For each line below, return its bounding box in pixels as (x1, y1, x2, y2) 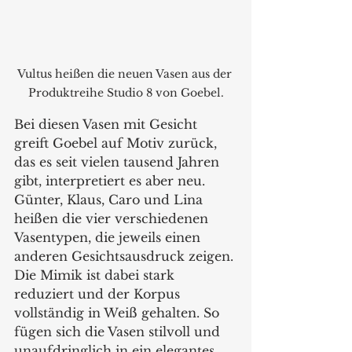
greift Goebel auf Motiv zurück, (14, 135, 221, 151)
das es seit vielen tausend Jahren (14, 154, 223, 170)
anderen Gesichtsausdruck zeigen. (14, 248, 237, 264)
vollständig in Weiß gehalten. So (14, 305, 223, 321)
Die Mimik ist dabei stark (14, 267, 178, 283)
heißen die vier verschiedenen (14, 211, 212, 226)
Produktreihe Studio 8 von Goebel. (27, 86, 224, 100)
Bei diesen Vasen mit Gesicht (14, 116, 201, 132)
